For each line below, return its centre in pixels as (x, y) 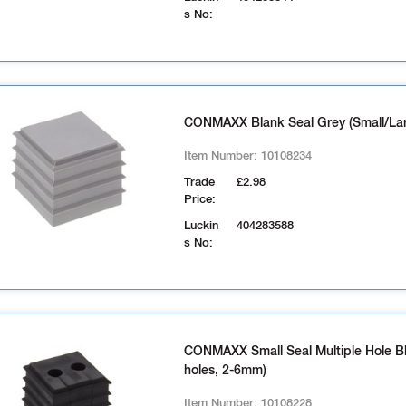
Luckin (201, 226)
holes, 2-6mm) (225, 371)
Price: (199, 200)
